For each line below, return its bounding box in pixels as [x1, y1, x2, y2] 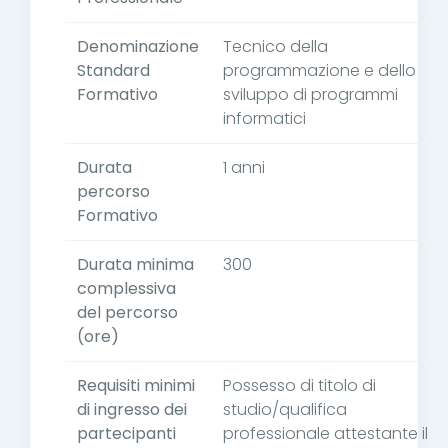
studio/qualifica [223, 398, 347, 422]
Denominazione [77, 35, 199, 59]
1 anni [223, 156, 265, 180]
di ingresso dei [77, 398, 187, 422]
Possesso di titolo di [223, 374, 376, 398]
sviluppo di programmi [223, 83, 398, 107]
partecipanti [77, 422, 176, 446]
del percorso [77, 301, 178, 325]
